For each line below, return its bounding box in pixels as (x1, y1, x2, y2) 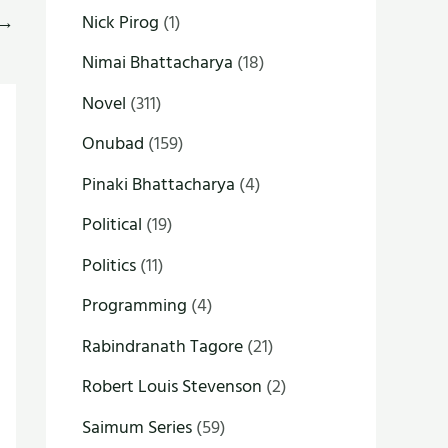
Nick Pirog (82, 7, 159, 37)
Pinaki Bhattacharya (82, 169, 235, 199)
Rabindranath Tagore (82, 331, 243, 361)
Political (82, 210, 142, 239)
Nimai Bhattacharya (82, 48, 233, 77)
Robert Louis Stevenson (82, 372, 262, 401)
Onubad (82, 129, 144, 158)
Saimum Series (82, 412, 192, 442)
